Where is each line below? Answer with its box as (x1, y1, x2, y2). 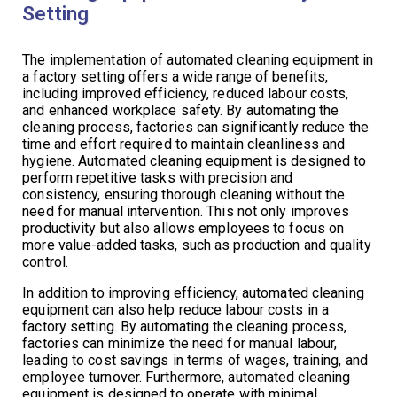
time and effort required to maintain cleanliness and (22, 135, 346, 152)
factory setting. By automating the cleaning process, (22, 317, 347, 335)
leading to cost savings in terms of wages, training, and (22, 351, 368, 369)
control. (22, 253, 69, 270)
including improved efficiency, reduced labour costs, (22, 84, 349, 102)
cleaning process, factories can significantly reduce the (22, 118, 369, 136)
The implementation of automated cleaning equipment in (22, 51, 374, 68)
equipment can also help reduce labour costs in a (22, 300, 330, 318)
